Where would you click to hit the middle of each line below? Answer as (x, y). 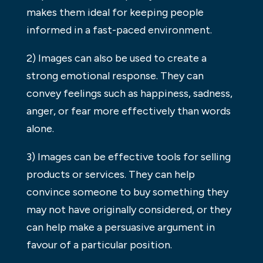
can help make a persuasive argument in (120, 227)
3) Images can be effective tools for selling (128, 156)
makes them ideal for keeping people (115, 12)
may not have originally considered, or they (129, 209)
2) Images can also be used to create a (116, 58)
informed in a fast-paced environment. (119, 30)
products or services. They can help (110, 174)
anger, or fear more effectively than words (128, 111)
